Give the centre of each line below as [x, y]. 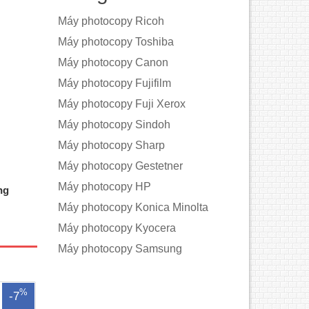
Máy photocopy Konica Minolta [133, 207]
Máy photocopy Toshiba [116, 42]
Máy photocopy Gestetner [120, 166]
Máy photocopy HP [104, 187]
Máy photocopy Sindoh [114, 124]
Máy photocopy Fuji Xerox [121, 104]
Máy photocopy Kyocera [117, 228]
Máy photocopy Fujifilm [114, 83]
